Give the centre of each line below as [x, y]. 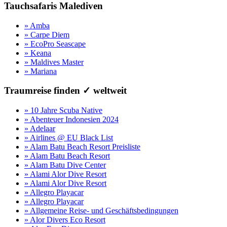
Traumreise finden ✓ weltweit [65, 91]
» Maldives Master [54, 62]
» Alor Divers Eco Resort [65, 220]
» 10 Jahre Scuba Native [63, 110]
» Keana [38, 53]
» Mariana [41, 71]
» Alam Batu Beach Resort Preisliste [82, 147]
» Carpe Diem [47, 34]
